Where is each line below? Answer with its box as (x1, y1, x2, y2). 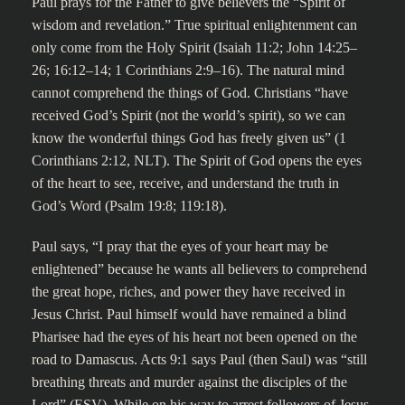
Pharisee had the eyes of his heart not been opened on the (32, 329, 357, 344)
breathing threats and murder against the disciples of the (32, 374, 347, 390)
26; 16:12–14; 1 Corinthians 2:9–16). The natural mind (32, 62, 344, 78)
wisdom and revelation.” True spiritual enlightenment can (32, 17, 357, 33)
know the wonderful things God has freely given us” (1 (32, 130, 346, 146)
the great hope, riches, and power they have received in (32, 284, 345, 299)
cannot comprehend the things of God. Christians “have (32, 85, 348, 100)
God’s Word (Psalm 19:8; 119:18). (32, 198, 227, 213)
